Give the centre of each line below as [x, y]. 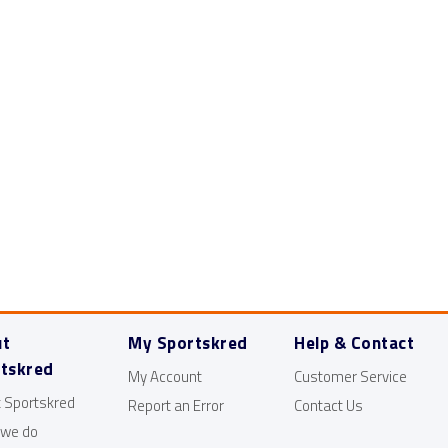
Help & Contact [354, 343]
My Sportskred [188, 343]
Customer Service [351, 376]
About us [74, 40]
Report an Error [176, 405]
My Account [165, 376]
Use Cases [210, 40]
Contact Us [329, 405]
